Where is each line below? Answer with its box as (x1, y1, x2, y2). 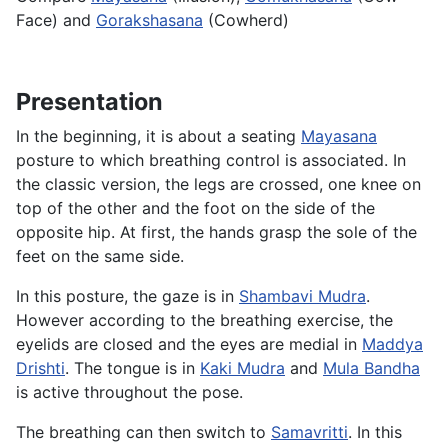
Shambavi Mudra (239, 285, 366, 306)
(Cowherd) (203, 9, 289, 30)
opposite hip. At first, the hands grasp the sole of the (16, 221, 417, 242)
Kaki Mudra (200, 357, 285, 378)
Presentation (16, 86, 163, 116)
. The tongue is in (65, 357, 200, 378)
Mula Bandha (323, 357, 420, 378)
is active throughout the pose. (16, 381, 243, 402)
